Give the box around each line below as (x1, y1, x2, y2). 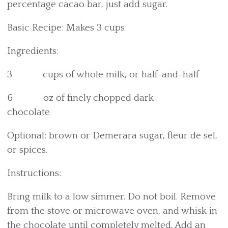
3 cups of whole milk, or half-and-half (7, 69, 199, 80)
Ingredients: (7, 46, 59, 56)
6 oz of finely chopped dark (7, 93, 154, 103)
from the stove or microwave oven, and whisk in (7, 206, 217, 216)
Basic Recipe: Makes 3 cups (7, 22, 125, 33)
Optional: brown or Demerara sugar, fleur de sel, (7, 130, 217, 141)
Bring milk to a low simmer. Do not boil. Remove (7, 191, 216, 202)
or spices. (7, 145, 47, 155)
